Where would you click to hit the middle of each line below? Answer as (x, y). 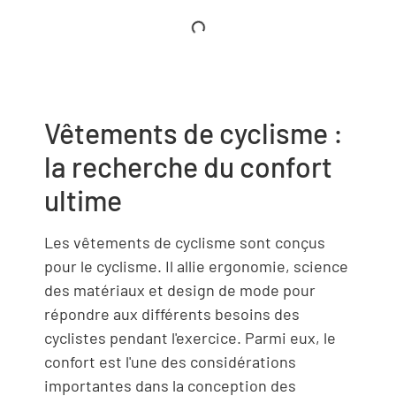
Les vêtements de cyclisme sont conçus (185, 242)
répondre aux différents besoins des (172, 314)
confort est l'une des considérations (170, 362)
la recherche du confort (188, 166)
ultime (83, 200)
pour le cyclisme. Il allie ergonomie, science (196, 266)
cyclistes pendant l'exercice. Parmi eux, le (190, 338)
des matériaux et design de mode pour (180, 290)
